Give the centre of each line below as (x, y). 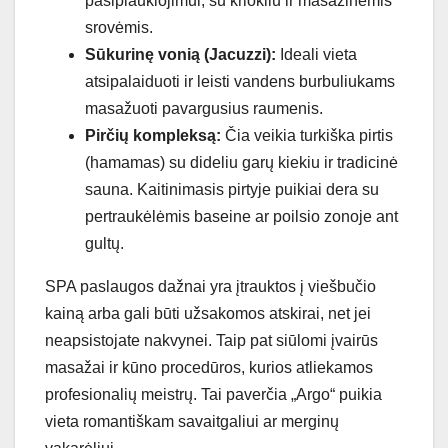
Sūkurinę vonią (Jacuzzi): (180, 54)
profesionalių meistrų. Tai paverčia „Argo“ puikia (213, 394)
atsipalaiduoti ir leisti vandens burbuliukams (240, 81)
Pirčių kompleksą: (153, 135)
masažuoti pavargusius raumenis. (204, 108)
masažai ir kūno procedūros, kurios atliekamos (209, 367)
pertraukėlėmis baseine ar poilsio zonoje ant (241, 216)
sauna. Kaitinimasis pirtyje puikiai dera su (232, 189)
